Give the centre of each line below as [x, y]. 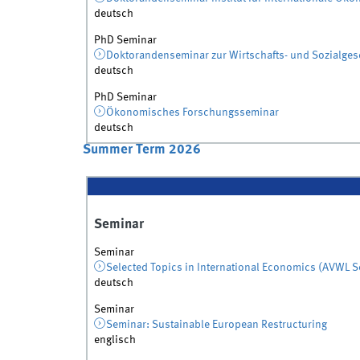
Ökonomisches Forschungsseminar [193, 113]
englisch [115, 340]
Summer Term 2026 [141, 150]
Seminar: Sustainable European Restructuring [217, 325]
